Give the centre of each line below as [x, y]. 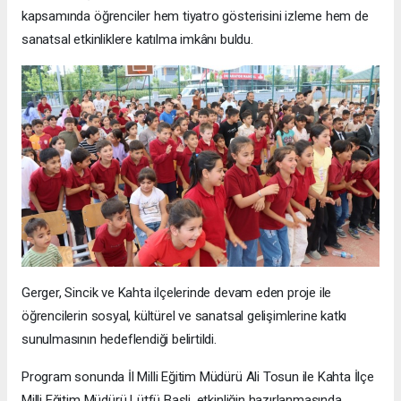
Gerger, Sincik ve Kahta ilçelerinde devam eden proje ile [177, 292]
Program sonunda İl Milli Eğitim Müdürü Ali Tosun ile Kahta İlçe [198, 376]
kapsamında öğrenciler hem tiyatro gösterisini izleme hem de [195, 16]
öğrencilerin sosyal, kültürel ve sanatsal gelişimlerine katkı [184, 316]
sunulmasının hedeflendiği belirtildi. [119, 339]
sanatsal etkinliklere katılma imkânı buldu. [137, 39]
